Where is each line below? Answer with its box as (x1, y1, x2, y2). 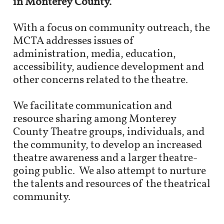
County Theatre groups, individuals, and (13, 124, 204, 140)
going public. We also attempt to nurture (13, 163, 206, 179)
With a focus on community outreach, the (13, 20, 210, 36)
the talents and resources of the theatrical (13, 176, 210, 192)
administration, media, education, (13, 46, 176, 62)
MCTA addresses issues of (13, 33, 135, 49)
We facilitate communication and (13, 98, 172, 114)
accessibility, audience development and (13, 59, 204, 75)
